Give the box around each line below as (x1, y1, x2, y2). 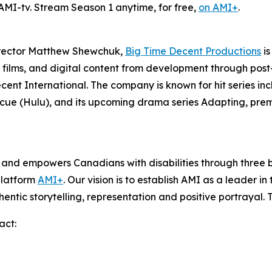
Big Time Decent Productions (125, 45, 261, 57)
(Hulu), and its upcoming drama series (19, 96, 201, 108)
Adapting (201, 96, 245, 108)
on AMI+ (199, 1, 238, 13)
